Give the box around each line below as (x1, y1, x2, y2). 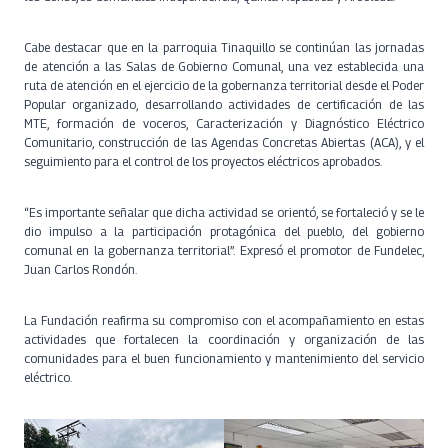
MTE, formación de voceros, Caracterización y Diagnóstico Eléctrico (24, 116, 424, 132)
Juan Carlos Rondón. (24, 262, 137, 278)
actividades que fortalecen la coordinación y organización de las (24, 332, 424, 348)
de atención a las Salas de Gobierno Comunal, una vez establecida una (24, 59, 424, 75)
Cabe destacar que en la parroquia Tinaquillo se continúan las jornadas (24, 40, 424, 56)
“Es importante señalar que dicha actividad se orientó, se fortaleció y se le (24, 205, 424, 221)
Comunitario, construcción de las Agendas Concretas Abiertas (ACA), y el (24, 135, 424, 151)
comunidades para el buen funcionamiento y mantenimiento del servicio (24, 351, 424, 367)
